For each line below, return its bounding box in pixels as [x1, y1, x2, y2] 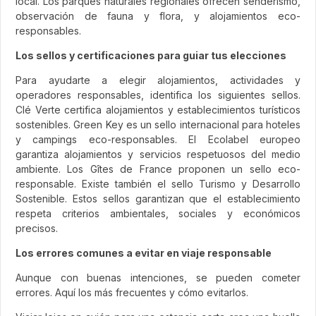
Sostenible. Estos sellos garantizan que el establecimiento [16, 192, 300, 205]
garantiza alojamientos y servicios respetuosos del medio [16, 147, 300, 160]
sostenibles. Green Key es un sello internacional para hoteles [16, 118, 300, 130]
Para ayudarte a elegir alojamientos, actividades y [16, 73, 300, 86]
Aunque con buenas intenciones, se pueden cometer [16, 271, 300, 284]
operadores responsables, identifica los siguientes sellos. [16, 88, 300, 101]
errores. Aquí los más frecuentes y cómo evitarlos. [16, 286, 248, 298]
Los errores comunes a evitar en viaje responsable [16, 246, 272, 259]
